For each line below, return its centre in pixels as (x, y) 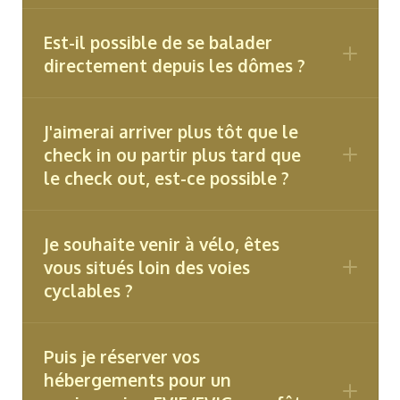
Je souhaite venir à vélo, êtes (161, 244)
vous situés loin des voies (146, 267)
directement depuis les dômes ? (174, 65)
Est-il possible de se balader (158, 42)
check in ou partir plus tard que (172, 154)
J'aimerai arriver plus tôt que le (171, 131)
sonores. (109, 32)
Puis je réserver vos (121, 356)
